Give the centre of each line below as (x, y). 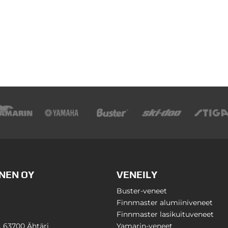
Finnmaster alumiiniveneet (165, 202)
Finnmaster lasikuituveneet (165, 214)
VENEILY (137, 174)
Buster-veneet (142, 191)
